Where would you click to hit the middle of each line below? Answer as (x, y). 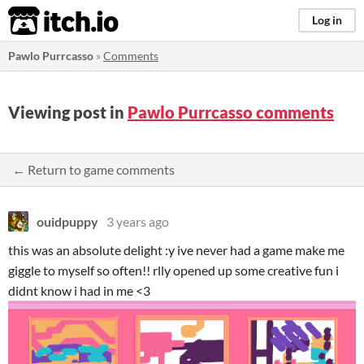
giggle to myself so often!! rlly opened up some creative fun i (173, 270)
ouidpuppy (67, 221)
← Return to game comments (93, 169)
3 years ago (138, 221)
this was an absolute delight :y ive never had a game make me (176, 250)
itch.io (43, 21)
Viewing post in (68, 112)
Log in (327, 20)
